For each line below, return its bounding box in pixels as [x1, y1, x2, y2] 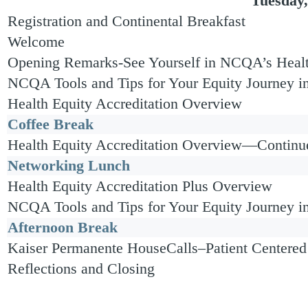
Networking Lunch [8, 157, 130, 174]
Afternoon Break [8, 219, 118, 236]
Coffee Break [8, 115, 93, 133]
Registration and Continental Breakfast [8, 12, 245, 30]
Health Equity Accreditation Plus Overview [8, 177, 272, 195]
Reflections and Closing [8, 260, 155, 277]
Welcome [8, 33, 65, 50]
